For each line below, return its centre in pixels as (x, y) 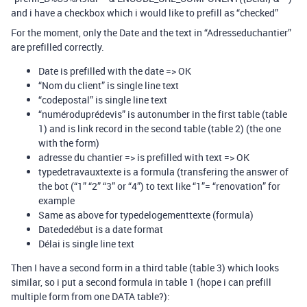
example (57, 200)
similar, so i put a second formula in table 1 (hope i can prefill (141, 282)
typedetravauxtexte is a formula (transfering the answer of (163, 172)
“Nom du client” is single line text (109, 85)
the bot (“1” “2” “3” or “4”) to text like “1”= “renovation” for (159, 186)
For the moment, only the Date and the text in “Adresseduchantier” (151, 33)
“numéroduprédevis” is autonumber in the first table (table (163, 114)
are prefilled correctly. (58, 47)
